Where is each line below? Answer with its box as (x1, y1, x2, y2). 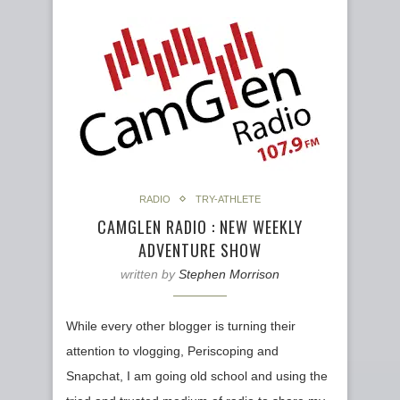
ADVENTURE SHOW (138, 237, 262, 262)
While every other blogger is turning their (66, 318, 296, 333)
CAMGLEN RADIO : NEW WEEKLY (97, 214, 303, 238)
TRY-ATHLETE (196, 193, 261, 204)
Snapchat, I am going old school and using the (66, 368, 328, 383)
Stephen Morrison (179, 266, 279, 281)
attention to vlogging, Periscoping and (66, 343, 279, 358)
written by (121, 266, 179, 281)
